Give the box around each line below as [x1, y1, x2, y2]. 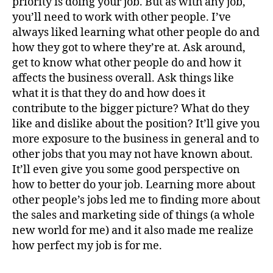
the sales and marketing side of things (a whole [12, 208, 255, 223]
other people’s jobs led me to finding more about [12, 193, 260, 208]
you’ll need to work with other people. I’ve [12, 10, 231, 25]
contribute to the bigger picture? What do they [12, 102, 249, 116]
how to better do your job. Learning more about [12, 178, 255, 193]
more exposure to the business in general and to [12, 132, 259, 147]
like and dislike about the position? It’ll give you [12, 117, 260, 132]
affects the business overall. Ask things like [12, 71, 234, 86]
